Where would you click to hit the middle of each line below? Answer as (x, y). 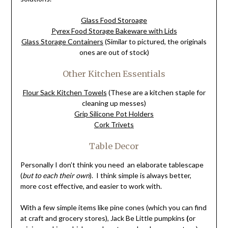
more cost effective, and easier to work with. (91, 186)
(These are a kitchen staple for (156, 93)
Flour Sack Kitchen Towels (65, 93)
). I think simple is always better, (140, 176)
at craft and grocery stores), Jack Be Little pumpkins (102, 218)
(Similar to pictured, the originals (155, 42)
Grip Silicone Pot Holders (114, 114)
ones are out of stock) (114, 52)
